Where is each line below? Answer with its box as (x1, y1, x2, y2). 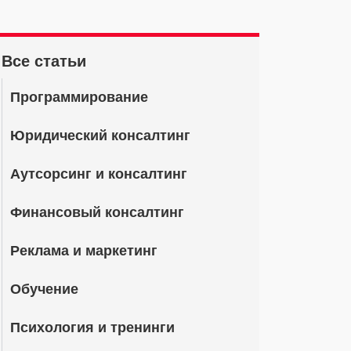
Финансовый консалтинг (10, 204, 184, 220)
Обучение (10, 281, 78, 297)
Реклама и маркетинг (10, 243, 157, 259)
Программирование (10, 89, 148, 105)
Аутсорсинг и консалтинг (10, 166, 187, 182)
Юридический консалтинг (10, 128, 190, 143)
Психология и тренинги (10, 320, 175, 335)
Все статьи (2, 52, 86, 70)
